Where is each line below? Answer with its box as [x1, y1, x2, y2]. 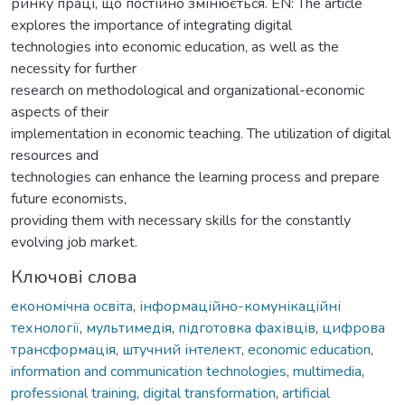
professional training [11, 382, 137, 403]
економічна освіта [11, 296, 133, 316]
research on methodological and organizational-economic [11, 80, 364, 100]
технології [11, 317, 80, 338]
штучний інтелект [122, 339, 241, 360]
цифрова [322, 317, 385, 338]
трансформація [11, 339, 116, 360]
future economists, [11, 188, 127, 209]
